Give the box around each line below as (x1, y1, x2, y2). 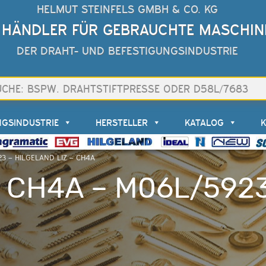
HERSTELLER (95, 117, 148, 128)
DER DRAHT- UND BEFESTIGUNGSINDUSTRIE (17, 45, 239, 57)
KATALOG (184, 117, 224, 128)
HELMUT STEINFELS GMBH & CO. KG (37, 3, 218, 15)
